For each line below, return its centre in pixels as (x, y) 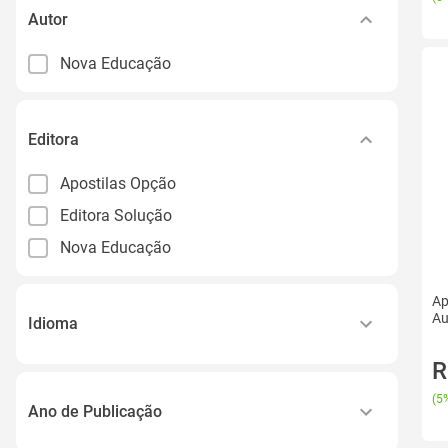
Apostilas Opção (118, 183)
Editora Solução (116, 215)
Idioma (53, 323)
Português (96, 367)
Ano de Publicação (95, 411)
